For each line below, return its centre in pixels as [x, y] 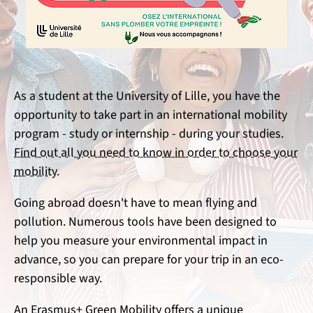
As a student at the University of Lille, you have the [147, 96]
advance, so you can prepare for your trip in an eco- [149, 260]
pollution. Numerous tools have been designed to [145, 222]
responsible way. [58, 279]
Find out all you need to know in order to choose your [156, 153]
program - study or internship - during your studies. [149, 134]
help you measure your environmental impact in [141, 241]
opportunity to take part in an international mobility [151, 115]
